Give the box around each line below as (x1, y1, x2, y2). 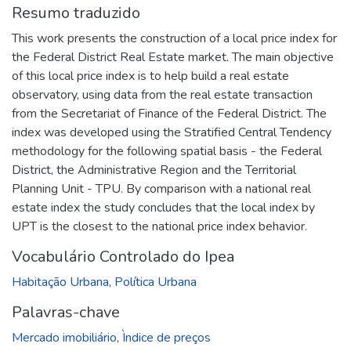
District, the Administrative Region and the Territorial (12, 161, 296, 179)
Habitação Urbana (12, 273, 109, 291)
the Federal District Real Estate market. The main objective (12, 48, 334, 66)
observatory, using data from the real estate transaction (12, 85, 313, 103)
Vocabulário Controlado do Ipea (12, 245, 234, 267)
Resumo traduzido (12, 2, 140, 24)
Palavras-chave (12, 301, 120, 323)
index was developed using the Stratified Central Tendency (12, 123, 331, 141)
